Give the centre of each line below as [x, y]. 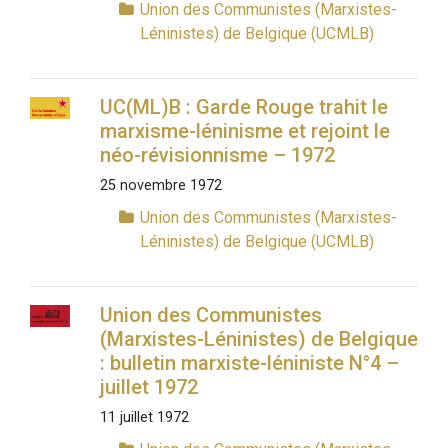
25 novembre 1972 [160, 186]
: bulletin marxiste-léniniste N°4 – [249, 363]
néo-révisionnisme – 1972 [217, 155]
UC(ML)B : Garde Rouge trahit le [243, 107]
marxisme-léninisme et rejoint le [244, 131]
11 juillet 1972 [144, 418]
